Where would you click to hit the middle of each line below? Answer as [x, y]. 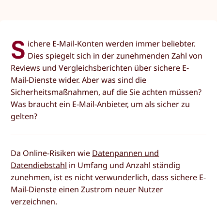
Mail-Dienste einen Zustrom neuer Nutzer [87, 189]
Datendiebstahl [39, 165]
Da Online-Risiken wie [52, 153]
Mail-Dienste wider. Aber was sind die [79, 80]
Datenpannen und [126, 153]
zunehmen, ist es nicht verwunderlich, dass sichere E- [108, 177]
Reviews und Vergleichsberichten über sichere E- [100, 68]
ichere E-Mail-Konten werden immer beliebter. [112, 44]
